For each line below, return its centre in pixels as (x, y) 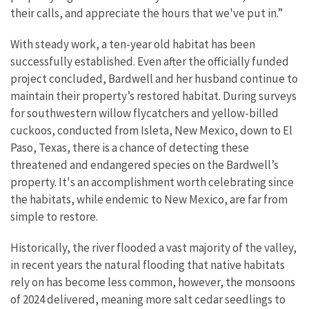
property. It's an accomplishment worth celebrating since (152, 182)
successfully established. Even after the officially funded (150, 62)
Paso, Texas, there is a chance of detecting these (130, 148)
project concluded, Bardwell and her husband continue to (154, 79)
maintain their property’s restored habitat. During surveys (153, 96)
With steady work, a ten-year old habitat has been (133, 44)
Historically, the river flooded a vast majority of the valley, (153, 248)
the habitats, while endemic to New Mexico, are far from (149, 200)
